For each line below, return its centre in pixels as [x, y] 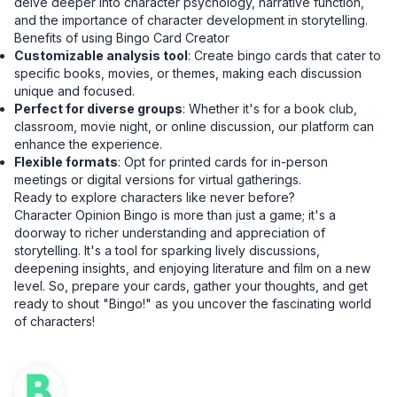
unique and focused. [74, 91]
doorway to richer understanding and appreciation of [170, 233]
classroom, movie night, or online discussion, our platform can [194, 127]
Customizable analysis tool [101, 56]
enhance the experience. [88, 144]
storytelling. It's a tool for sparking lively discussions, [167, 251]
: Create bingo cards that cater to [284, 56]
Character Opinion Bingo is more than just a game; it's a [175, 215]
